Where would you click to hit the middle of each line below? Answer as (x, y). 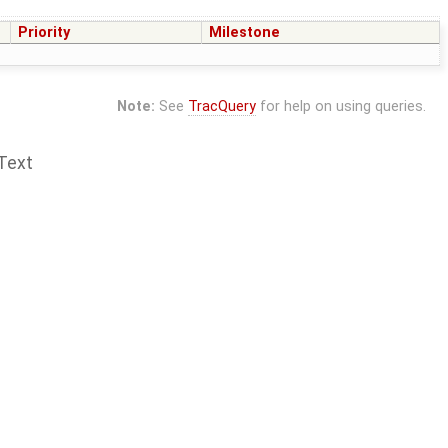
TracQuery (221, 107)
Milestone (245, 33)
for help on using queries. (340, 107)
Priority (44, 33)
